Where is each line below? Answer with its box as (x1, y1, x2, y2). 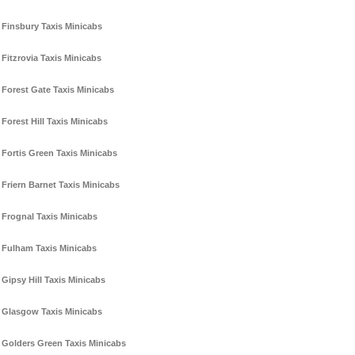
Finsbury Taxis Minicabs (2, 21, 102, 32)
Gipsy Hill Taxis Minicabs (2, 275, 105, 285)
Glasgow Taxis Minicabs (2, 307, 102, 317)
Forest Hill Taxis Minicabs (2, 116, 108, 127)
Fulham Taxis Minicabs (2, 243, 97, 254)
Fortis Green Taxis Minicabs (2, 148, 117, 158)
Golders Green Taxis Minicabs (2, 338, 126, 349)
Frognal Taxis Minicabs (2, 212, 97, 222)
